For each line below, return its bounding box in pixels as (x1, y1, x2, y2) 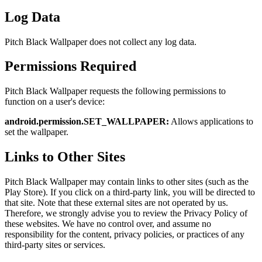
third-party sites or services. (5, 240, 105, 250)
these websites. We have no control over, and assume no (5, 219, 211, 229)
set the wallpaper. (5, 127, 68, 137)
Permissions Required (5, 58, 136, 74)
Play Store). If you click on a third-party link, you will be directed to (5, 187, 255, 198)
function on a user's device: (5, 96, 105, 107)
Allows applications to (169, 116, 253, 127)
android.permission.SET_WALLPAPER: (5, 116, 169, 127)
